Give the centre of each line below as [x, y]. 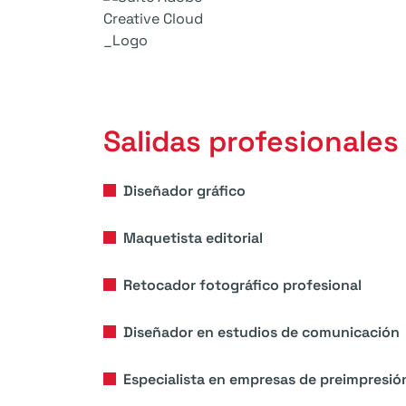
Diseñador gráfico [184, 191]
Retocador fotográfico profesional [242, 285]
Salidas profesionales [251, 141]
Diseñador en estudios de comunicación [261, 332]
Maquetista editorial [193, 238]
